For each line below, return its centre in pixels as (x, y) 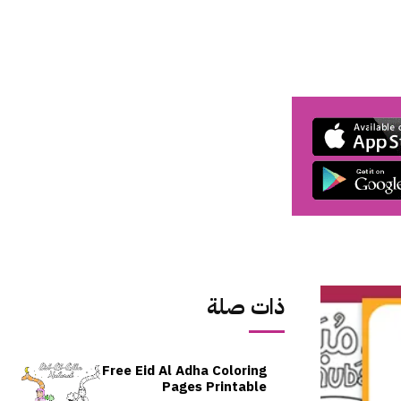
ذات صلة (246, 307)
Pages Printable (214, 386)
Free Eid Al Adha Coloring (184, 370)
